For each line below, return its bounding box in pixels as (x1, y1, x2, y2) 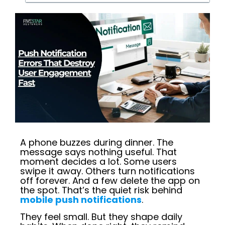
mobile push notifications (20, 193, 142, 206)
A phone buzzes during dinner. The (20, 136, 173, 149)
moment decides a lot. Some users (20, 155, 177, 168)
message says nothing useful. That (20, 146, 177, 159)
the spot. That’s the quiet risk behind (20, 184, 182, 197)
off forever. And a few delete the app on (20, 174, 200, 187)
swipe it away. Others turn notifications (20, 165, 195, 178)
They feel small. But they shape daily (20, 210, 182, 223)
